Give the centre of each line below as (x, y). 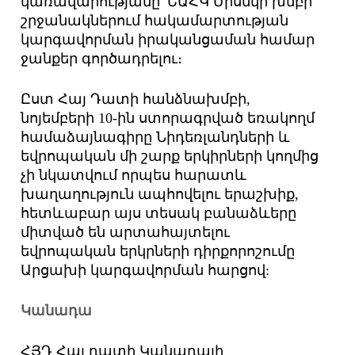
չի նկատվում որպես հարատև (134, 176)
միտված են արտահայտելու (126, 233)
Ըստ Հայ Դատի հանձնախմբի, (136, 99)
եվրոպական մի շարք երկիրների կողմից (170, 157)
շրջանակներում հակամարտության (155, 21)
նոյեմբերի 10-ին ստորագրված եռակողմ (168, 118)
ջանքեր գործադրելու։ (102, 59)
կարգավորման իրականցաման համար (168, 40)
